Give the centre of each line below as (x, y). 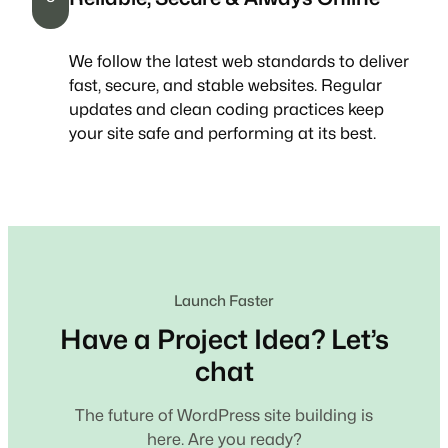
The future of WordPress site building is (224, 415)
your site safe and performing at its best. (222, 133)
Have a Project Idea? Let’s (224, 338)
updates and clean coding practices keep (226, 109)
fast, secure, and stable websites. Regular (225, 85)
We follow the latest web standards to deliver (239, 61)
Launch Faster (224, 300)
